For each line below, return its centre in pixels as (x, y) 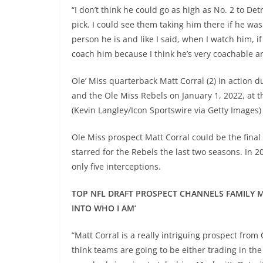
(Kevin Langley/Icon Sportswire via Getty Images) (166, 110)
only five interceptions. (116, 167)
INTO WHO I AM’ (104, 208)
